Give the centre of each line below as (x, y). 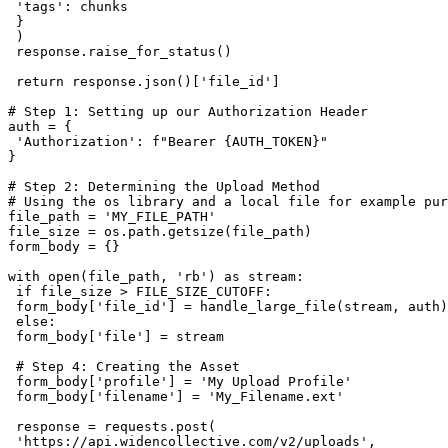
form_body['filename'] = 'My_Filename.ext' (176, 397)
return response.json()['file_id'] (144, 82)
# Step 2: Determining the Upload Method (164, 187)
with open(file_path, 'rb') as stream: (156, 277)
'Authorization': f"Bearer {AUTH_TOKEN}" (168, 142)
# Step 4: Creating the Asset (124, 367)
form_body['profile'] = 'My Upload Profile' (180, 382)
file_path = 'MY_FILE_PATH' (112, 217)
